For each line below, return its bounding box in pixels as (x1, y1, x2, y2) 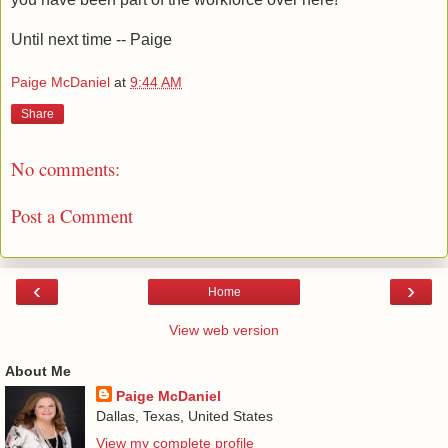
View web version (169, 322, 279, 339)
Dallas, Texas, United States (95, 408, 273, 425)
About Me (5, 363, 71, 380)
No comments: (11, 156, 120, 182)
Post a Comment (11, 202, 133, 228)
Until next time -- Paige (11, 30, 172, 48)
